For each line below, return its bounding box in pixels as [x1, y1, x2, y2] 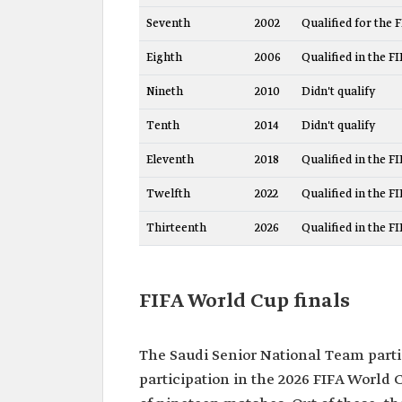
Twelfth [146, 186, 190, 202]
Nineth [146, 83, 183, 100]
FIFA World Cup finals [139, 288, 350, 314]
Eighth [146, 49, 182, 66]
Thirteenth [146, 220, 206, 236]
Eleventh [146, 152, 194, 168]
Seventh [146, 15, 190, 31]
